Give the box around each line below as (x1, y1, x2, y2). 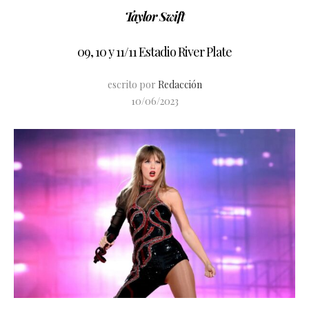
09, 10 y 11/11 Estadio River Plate (77, 43, 232, 61)
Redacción (157, 78, 202, 92)
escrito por (107, 78, 158, 92)
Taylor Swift (125, 8, 184, 26)
